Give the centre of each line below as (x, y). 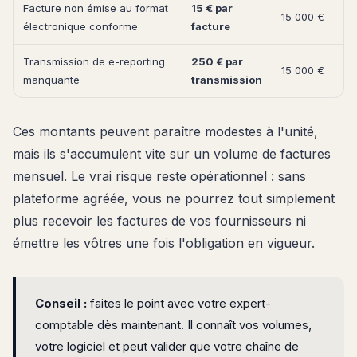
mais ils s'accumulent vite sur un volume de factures (172, 153)
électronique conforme (80, 26)
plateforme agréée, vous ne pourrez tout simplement (174, 198)
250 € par (217, 61)
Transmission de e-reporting (94, 61)
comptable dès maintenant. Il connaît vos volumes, (173, 324)
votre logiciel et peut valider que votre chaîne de (167, 346)
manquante (51, 79)
